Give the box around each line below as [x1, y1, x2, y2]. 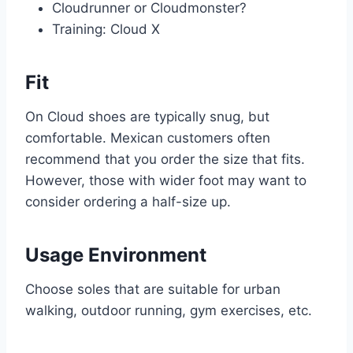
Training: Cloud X [52, 21, 160, 38]
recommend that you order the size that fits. [25, 151, 305, 168]
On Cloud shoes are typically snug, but [25, 109, 269, 125]
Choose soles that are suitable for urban [25, 281, 281, 298]
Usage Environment [25, 243, 206, 267]
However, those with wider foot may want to [25, 173, 307, 189]
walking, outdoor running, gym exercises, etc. [25, 303, 312, 319]
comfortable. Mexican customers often [25, 130, 270, 147]
